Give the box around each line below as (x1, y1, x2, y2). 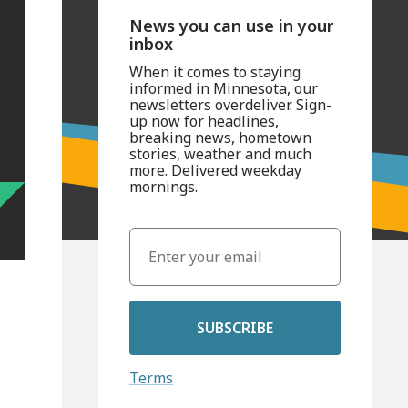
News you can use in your (128, 15, 333, 37)
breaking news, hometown (128, 127, 311, 148)
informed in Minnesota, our (128, 78, 318, 99)
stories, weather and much (128, 144, 311, 165)
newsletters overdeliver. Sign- (128, 95, 331, 116)
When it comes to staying (128, 62, 301, 83)
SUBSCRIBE (196, 318, 273, 339)
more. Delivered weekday (128, 160, 301, 181)
